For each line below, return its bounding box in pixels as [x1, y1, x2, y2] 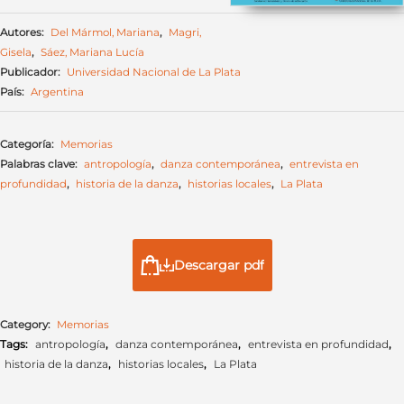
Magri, [169, 25, 201, 39]
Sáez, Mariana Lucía [41, 45, 144, 59]
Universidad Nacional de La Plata [67, 65, 241, 78]
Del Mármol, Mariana [50, 25, 160, 39]
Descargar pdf [174, 256, 264, 273]
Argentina [31, 85, 84, 98]
